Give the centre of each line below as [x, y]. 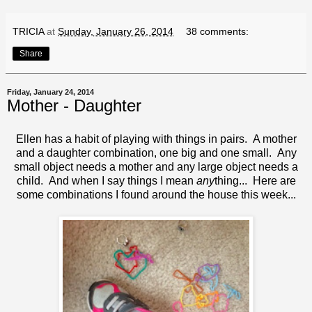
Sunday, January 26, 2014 [116, 32]
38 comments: [218, 32]
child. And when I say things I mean [106, 180]
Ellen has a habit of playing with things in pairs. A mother [156, 139]
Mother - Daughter [74, 106]
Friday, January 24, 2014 [50, 92]
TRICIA [28, 32]
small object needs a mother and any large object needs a [156, 166]
